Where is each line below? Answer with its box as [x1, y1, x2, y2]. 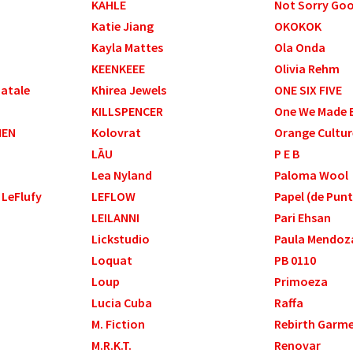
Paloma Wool [273, 167, 348, 184]
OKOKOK [273, 18, 321, 35]
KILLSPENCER [91, 103, 164, 120]
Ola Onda [273, 39, 325, 56]
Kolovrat [91, 124, 142, 141]
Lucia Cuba [91, 295, 153, 311]
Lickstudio [91, 231, 150, 247]
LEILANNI [91, 210, 140, 226]
